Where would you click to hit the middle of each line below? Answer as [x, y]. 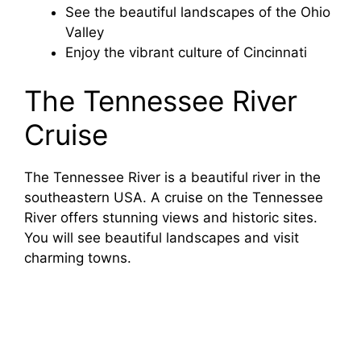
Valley [85, 33]
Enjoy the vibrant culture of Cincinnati [186, 53]
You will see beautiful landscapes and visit [162, 237]
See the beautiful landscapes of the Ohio [198, 12]
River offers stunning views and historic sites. [171, 217]
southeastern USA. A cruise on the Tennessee [174, 197]
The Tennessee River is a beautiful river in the [172, 177]
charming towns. [78, 257]
